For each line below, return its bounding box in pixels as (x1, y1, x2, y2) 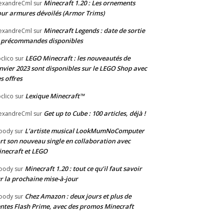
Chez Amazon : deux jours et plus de (25, 192, 131, 201)
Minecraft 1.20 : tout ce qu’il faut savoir (25, 164, 142, 173)
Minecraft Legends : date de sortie (44, 26, 145, 35)
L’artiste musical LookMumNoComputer (25, 126, 144, 136)
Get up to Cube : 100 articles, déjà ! (44, 109, 146, 118)
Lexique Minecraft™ (25, 92, 84, 101)
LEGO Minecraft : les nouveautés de (25, 54, 130, 63)
